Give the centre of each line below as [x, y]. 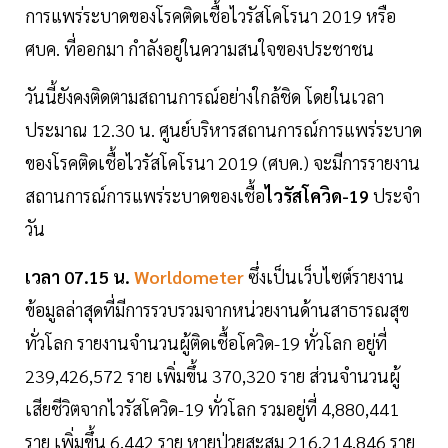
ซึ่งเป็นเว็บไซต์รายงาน [324, 277]
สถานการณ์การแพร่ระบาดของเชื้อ [145, 196]
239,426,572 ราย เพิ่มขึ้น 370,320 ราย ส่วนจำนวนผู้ [212, 376]
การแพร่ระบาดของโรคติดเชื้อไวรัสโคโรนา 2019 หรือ [210, 16]
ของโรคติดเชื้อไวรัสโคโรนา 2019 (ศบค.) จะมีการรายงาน [222, 163]
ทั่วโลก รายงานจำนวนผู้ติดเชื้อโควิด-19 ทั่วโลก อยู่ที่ [206, 343]
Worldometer [189, 277]
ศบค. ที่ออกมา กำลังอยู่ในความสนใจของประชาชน [201, 49]
